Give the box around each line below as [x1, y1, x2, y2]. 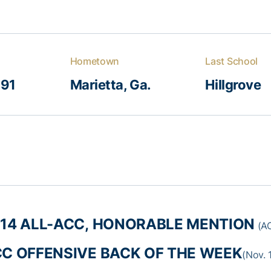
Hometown [70, 55, 120, 67]
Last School [205, 55, 258, 67]
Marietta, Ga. [70, 77, 151, 93]
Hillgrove [205, 77, 261, 93]
